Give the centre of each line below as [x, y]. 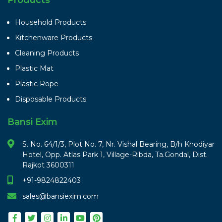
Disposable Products [51, 99]
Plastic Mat [34, 68]
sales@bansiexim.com [60, 196]
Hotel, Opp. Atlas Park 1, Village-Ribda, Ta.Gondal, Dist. [115, 154]
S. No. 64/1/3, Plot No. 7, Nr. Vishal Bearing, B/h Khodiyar [118, 144]
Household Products [51, 22]
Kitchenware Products [54, 37]
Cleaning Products [47, 53]
